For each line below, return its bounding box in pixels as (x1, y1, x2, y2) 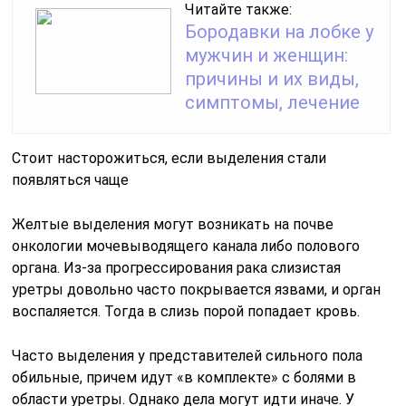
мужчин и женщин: (185, 44, 349, 66)
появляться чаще (12, 171, 130, 188)
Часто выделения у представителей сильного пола (12, 347, 363, 364)
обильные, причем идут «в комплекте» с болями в (12, 369, 357, 386)
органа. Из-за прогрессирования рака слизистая (12, 259, 342, 276)
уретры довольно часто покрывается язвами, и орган (12, 281, 382, 298)
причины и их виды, (185, 68, 360, 90)
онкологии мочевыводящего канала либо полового (12, 237, 361, 255)
